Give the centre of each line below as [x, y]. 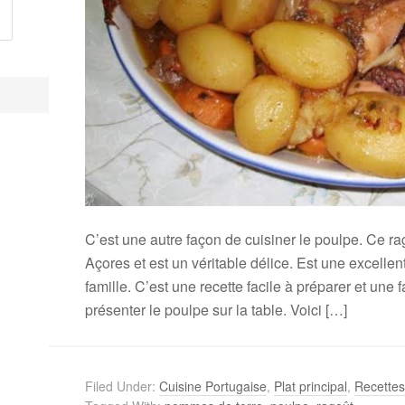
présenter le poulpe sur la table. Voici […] [216, 310]
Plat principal [311, 386]
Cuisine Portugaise [213, 386]
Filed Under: [122, 386]
